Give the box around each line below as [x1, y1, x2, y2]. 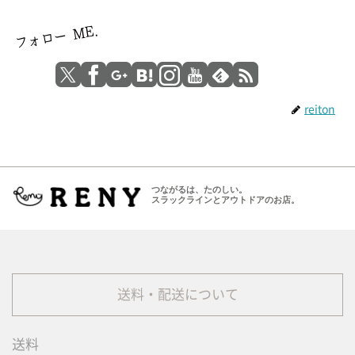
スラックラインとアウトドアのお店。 [151, 195, 300, 204]
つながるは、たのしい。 [151, 185, 247, 194]
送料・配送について [116, 288, 239, 301]
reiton [304, 103, 335, 115]
